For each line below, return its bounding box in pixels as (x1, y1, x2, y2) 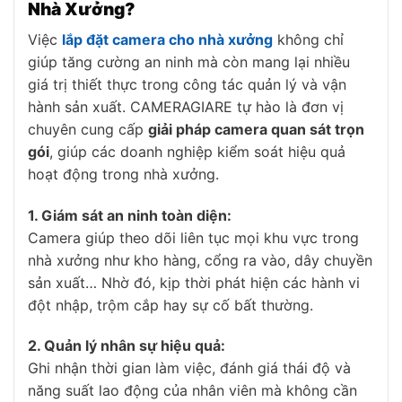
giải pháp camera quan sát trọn (148, 119, 364, 138)
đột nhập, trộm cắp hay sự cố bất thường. (28, 295, 313, 314)
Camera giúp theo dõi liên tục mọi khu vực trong (28, 228, 359, 247)
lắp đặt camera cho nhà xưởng (62, 30, 273, 48)
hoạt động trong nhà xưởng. (28, 164, 219, 183)
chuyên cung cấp (28, 119, 148, 138)
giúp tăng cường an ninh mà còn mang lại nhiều (28, 52, 350, 71)
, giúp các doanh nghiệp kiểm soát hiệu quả (49, 142, 345, 161)
